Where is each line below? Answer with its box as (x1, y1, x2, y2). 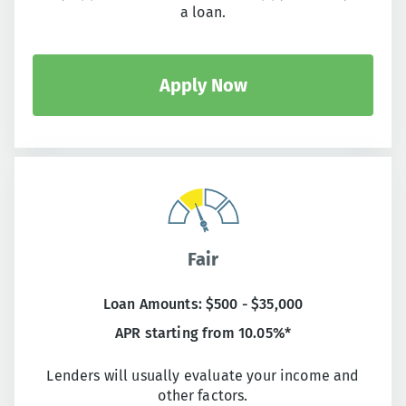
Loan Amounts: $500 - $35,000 (102, 295, 304, 313)
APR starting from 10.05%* (115, 324, 291, 342)
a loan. (179, 3, 227, 21)
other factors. (158, 386, 248, 404)
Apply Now (159, 73, 247, 96)
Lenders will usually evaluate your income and (46, 366, 360, 384)
